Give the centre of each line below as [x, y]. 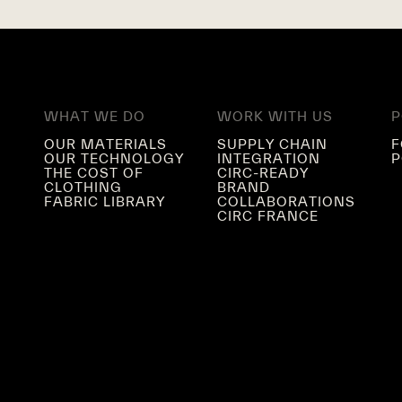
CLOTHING [83, 188]
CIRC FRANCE [268, 216]
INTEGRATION [269, 159]
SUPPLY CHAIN [272, 144]
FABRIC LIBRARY [104, 202]
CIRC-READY [263, 173]
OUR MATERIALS [105, 144]
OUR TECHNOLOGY [114, 159]
